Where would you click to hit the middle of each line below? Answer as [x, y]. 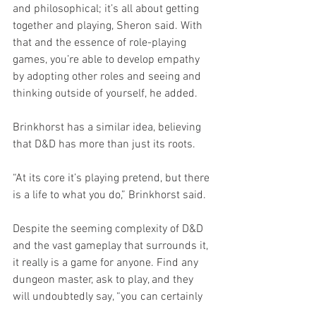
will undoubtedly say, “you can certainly [109, 297]
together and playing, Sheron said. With [109, 26]
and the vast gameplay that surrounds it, [112, 246]
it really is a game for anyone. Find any [107, 263]
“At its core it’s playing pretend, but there [113, 178]
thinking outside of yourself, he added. [107, 93]
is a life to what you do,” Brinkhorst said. [109, 195]
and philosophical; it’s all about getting [107, 9]
